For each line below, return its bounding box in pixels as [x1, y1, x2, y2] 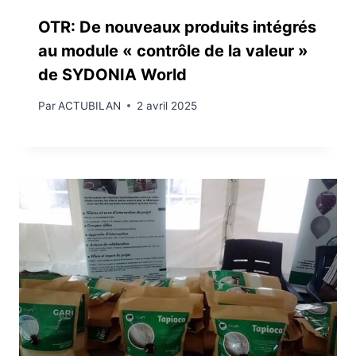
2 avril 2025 [137, 99, 198, 112]
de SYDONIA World [38, 65, 187, 85]
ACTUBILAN [58, 99, 122, 112]
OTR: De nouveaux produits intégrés [38, 17, 316, 37]
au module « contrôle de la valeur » [38, 41, 308, 61]
